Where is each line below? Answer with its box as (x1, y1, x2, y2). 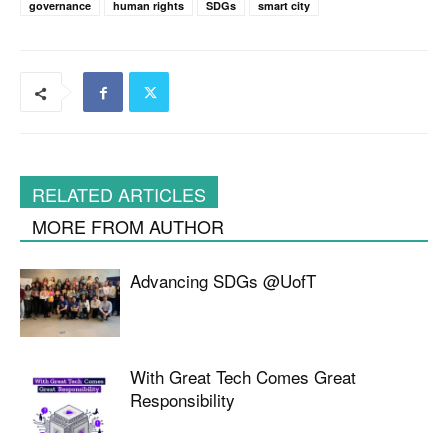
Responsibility (130, 386, 235, 412)
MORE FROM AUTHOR (32, 212, 224, 239)
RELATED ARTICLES (32, 180, 206, 207)
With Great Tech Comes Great (130, 363, 356, 389)
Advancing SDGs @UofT (130, 267, 316, 293)
